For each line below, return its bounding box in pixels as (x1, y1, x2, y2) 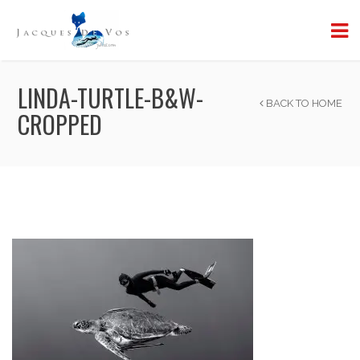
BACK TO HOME (263, 97, 342, 109)
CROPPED (18, 106, 103, 142)
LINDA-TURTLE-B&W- (18, 80, 204, 116)
